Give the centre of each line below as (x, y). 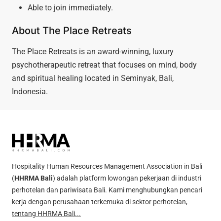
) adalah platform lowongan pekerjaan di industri (127, 178)
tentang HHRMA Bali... (46, 213)
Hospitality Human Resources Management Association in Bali (107, 166)
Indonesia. (30, 91)
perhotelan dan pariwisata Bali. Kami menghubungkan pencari (107, 190)
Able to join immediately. (70, 7)
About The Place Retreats (72, 30)
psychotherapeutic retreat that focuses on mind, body (104, 65)
